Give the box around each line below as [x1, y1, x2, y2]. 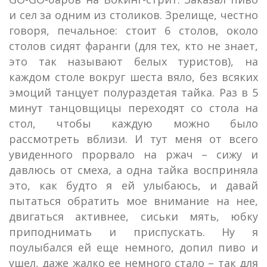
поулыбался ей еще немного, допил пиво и [9, 240, 258, 254]
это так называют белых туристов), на [9, 54, 258, 69]
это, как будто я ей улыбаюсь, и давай [9, 178, 258, 193]
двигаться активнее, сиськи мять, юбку [9, 209, 258, 223]
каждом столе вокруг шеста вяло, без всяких [9, 70, 258, 84]
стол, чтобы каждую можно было [9, 116, 258, 131]
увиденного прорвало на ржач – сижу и [9, 147, 258, 162]
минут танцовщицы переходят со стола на [9, 101, 258, 115]
